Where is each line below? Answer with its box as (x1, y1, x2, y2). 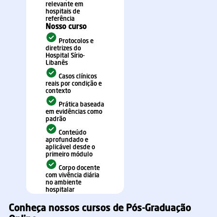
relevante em (46, 1, 83, 8)
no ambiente (46, 180, 81, 186)
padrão (46, 116, 66, 123)
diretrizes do (46, 46, 81, 52)
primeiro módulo (46, 152, 93, 158)
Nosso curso (46, 23, 87, 31)
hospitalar (46, 187, 75, 194)
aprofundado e (46, 137, 88, 144)
